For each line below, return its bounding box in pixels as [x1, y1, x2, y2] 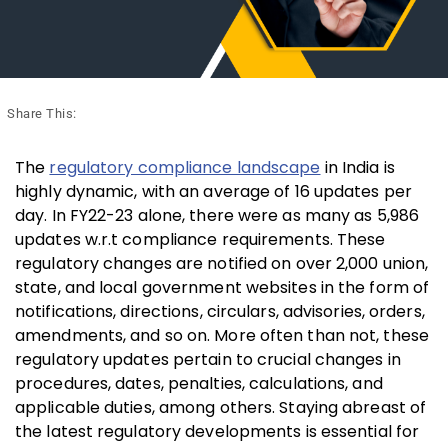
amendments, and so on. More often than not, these [15, 323, 429, 347]
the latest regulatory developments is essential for [15, 419, 420, 443]
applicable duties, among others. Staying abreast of [15, 395, 427, 419]
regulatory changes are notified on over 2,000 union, [15, 251, 429, 275]
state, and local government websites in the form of [15, 275, 430, 299]
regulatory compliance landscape [49, 155, 321, 179]
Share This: [7, 105, 77, 121]
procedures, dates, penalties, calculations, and [15, 371, 383, 395]
